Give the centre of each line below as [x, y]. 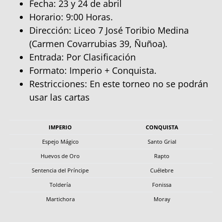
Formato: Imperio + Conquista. [93, 70]
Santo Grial [162, 141]
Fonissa [162, 184]
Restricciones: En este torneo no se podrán [119, 83]
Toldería [60, 184]
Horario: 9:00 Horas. [71, 17]
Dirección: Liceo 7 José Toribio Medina [109, 30]
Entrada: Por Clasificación [83, 57]
